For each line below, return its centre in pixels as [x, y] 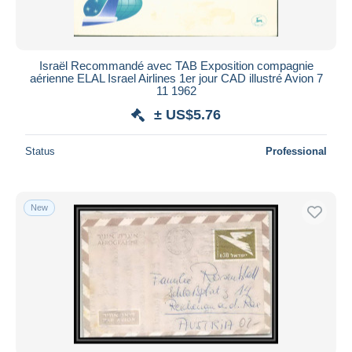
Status [40, 151]
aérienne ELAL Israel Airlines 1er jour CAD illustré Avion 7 [176, 78]
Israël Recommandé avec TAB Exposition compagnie [176, 65]
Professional [296, 151]
